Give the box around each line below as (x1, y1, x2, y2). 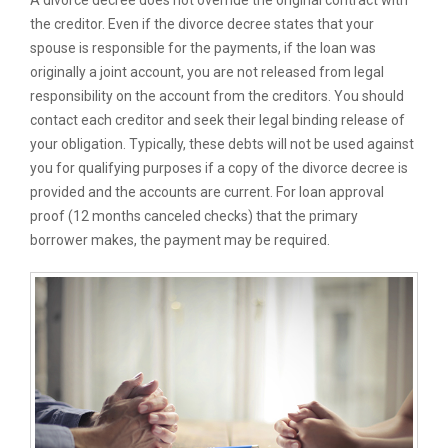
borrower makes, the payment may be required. (30, 232, 330, 248)
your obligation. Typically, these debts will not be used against (30, 136, 414, 152)
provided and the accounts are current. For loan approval (30, 184, 384, 200)
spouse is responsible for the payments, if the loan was (30, 40, 376, 56)
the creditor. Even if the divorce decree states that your (30, 16, 374, 32)
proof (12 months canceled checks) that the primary (30, 208, 358, 224)
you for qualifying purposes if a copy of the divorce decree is (30, 160, 408, 176)
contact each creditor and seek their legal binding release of (30, 112, 405, 128)
